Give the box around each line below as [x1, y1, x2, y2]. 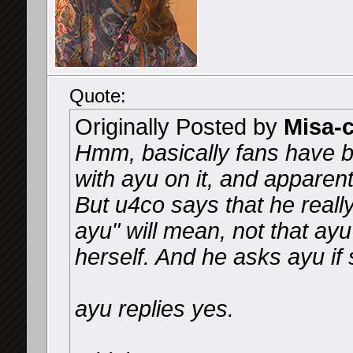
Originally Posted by [75, 114, 284, 139]
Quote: [69, 86, 126, 106]
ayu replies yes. [75, 296, 234, 321]
